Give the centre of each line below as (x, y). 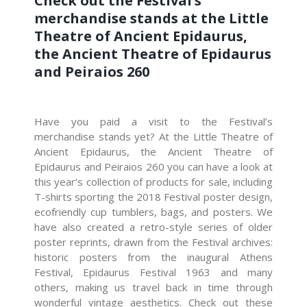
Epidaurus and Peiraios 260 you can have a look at (153, 166)
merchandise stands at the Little (151, 18)
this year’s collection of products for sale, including (153, 181)
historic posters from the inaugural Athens (153, 257)
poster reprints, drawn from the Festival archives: (153, 242)
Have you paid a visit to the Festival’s (153, 121)
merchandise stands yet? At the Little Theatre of (153, 136)
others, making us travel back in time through (153, 287)
